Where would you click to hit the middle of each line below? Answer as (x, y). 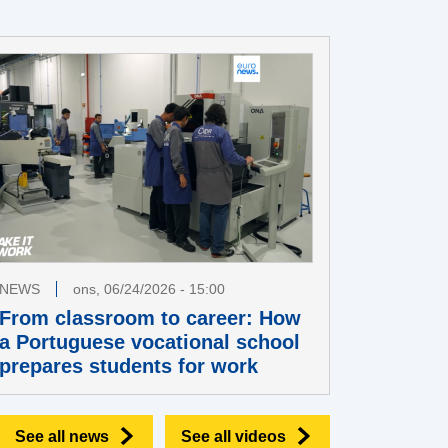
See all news (62, 436)
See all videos (233, 436)
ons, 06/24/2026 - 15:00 (149, 288)
